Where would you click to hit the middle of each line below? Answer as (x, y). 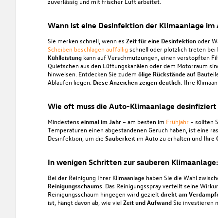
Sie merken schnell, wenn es (87, 40)
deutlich (169, 82)
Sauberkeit (120, 138)
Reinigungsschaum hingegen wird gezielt (104, 194)
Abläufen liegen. (70, 82)
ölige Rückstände (162, 73)
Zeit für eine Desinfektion (161, 40)
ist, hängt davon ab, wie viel (85, 202)
